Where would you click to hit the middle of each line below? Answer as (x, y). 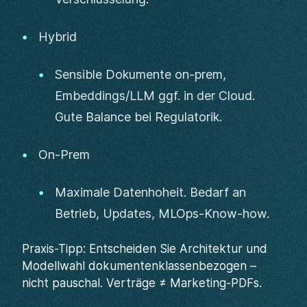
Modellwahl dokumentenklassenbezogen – (139, 266)
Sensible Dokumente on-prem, (140, 74)
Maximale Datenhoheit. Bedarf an (150, 192)
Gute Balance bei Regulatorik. (138, 117)
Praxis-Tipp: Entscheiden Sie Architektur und (145, 249)
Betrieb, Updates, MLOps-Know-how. (162, 213)
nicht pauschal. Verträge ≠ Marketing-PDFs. (142, 283)
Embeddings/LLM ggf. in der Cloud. (155, 96)
